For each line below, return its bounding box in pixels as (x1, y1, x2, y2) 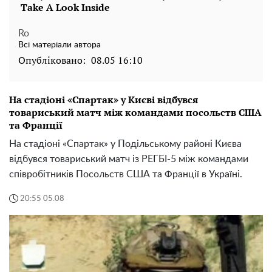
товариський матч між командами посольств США (9, 106, 262, 120)
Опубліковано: (18, 53, 86, 67)
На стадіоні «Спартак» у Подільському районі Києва (9, 139, 242, 149)
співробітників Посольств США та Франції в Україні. (9, 169, 242, 180)
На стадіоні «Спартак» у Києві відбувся (9, 93, 198, 107)
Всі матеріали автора (18, 41, 101, 50)
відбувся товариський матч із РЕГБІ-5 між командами (9, 154, 248, 165)
